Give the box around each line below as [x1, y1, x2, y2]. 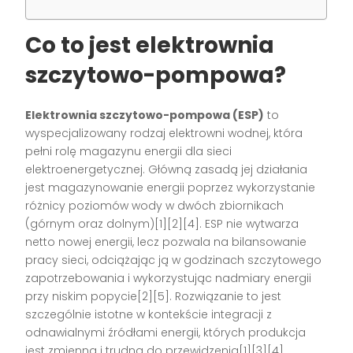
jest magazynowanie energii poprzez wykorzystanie [25, 180, 316, 196]
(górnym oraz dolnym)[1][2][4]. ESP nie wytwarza [25, 216, 299, 232]
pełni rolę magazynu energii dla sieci [25, 143, 232, 160]
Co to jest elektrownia [25, 30, 275, 61]
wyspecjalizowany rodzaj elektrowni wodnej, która [25, 125, 303, 142]
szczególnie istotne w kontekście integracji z [25, 307, 273, 323]
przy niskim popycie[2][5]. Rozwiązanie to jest [25, 288, 282, 305]
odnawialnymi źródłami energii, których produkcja [25, 325, 307, 341]
